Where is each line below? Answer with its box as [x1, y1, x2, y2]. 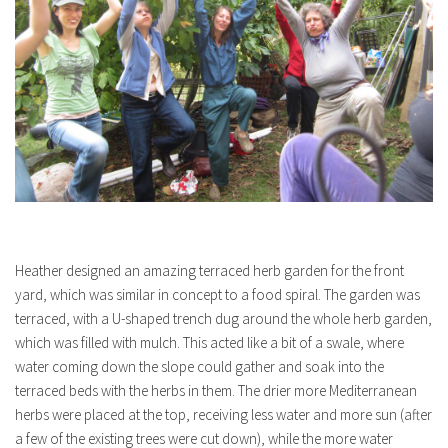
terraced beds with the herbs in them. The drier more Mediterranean [15, 381, 417, 401]
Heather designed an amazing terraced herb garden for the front [15, 261, 404, 281]
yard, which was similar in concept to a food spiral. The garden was [15, 285, 420, 305]
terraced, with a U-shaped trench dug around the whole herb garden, [15, 309, 432, 329]
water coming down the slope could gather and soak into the [15, 357, 384, 377]
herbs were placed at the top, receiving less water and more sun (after [15, 405, 432, 425]
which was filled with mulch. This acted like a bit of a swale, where [15, 333, 404, 353]
